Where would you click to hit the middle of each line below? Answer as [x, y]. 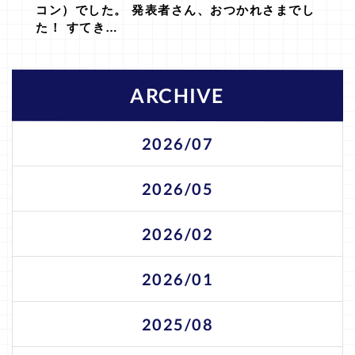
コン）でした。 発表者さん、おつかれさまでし [175, 10]
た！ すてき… [77, 27]
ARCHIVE [177, 95]
